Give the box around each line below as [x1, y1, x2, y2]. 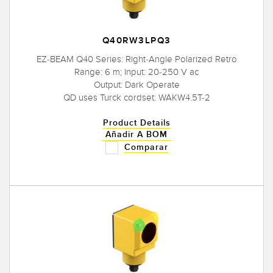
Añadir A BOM [105, 129, 168, 140]
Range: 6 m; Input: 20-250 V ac [74, 66, 199, 78]
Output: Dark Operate [93, 79, 180, 91]
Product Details [102, 118, 171, 129]
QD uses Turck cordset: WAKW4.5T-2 [63, 92, 210, 104]
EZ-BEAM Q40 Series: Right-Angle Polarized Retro [36, 54, 237, 65]
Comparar [124, 141, 168, 152]
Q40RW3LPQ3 [102, 35, 171, 47]
